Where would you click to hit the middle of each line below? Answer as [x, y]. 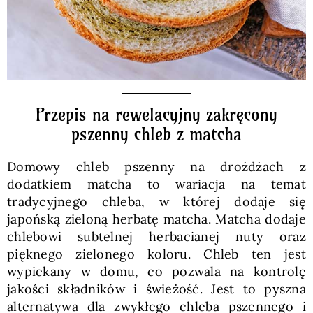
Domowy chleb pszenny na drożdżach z [156, 167]
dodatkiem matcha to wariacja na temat [156, 184]
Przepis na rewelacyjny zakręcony [156, 115]
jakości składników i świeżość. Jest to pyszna [156, 289]
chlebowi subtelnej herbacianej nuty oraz [156, 236]
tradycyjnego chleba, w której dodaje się [156, 202]
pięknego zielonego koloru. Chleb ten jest [156, 254]
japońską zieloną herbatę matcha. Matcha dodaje [156, 219]
